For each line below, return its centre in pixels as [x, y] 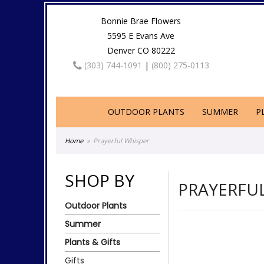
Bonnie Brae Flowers [141, 21]
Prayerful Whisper [121, 141]
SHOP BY [100, 180]
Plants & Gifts [93, 242]
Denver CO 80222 [141, 50]
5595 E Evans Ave [141, 36]
